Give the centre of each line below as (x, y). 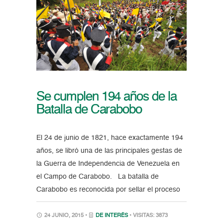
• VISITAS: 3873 (148, 216)
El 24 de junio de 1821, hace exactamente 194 (110, 138)
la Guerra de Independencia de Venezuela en (108, 164)
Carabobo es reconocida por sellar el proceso (108, 189)
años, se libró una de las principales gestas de (109, 151)
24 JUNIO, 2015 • (65, 216)
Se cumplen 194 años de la (106, 97)
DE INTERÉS (111, 216)
